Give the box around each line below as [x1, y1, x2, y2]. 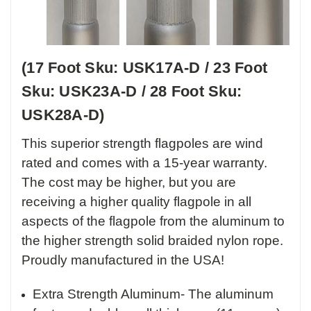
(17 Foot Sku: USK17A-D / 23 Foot [22, 59, 267, 77]
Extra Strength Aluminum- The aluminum [33, 287, 274, 302]
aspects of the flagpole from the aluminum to [22, 214, 285, 229]
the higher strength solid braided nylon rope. [22, 233, 283, 249]
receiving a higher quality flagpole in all [22, 194, 251, 210]
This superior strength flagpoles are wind [22, 136, 263, 151]
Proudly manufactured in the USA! [22, 253, 224, 268]
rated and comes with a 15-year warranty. [22, 155, 267, 171]
